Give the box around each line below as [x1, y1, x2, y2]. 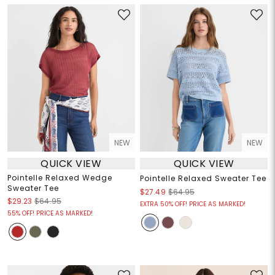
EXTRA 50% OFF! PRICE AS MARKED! [140, 199, 246, 209]
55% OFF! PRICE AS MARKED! [7, 209, 93, 219]
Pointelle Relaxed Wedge [7, 172, 112, 184]
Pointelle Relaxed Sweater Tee [140, 173, 266, 184]
